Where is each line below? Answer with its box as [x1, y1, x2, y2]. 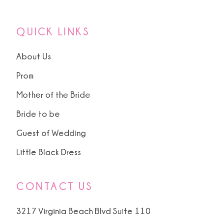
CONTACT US [16, 180, 93, 192]
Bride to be [16, 109, 60, 118]
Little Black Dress [16, 147, 82, 157]
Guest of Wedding [16, 128, 86, 137]
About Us [16, 51, 52, 61]
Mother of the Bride [16, 89, 91, 99]
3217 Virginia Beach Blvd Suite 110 [16, 206, 151, 216]
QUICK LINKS [16, 26, 90, 37]
